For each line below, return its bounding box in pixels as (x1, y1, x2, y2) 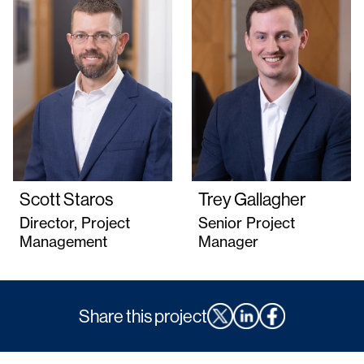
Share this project (79, 305, 207, 328)
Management (19, 232, 107, 252)
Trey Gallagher (198, 188, 305, 211)
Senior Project (198, 214, 295, 233)
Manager (198, 232, 258, 252)
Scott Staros (19, 188, 113, 211)
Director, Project (19, 214, 130, 233)
